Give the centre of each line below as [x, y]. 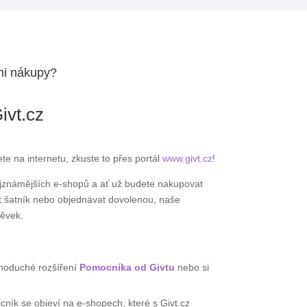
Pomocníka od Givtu [128, 267]
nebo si [193, 267]
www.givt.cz [187, 158]
